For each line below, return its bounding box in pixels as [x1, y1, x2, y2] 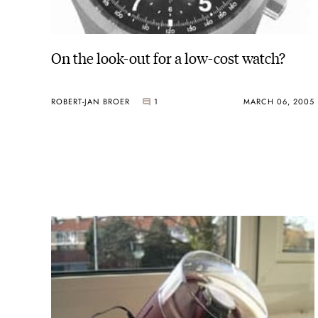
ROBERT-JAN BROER [51, 95, 130, 107]
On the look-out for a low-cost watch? [51, 47, 284, 68]
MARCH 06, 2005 [243, 95, 314, 107]
